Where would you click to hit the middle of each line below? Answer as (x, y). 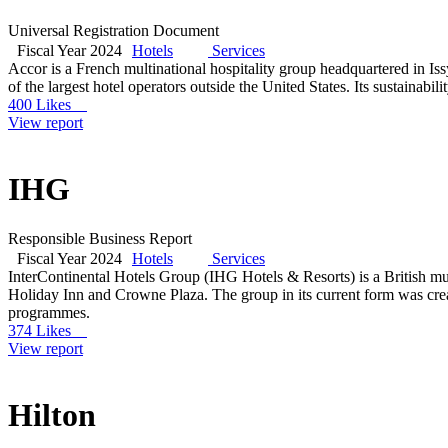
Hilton (52, 415)
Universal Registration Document (113, 30)
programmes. (49, 312)
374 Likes (47, 330)
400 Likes (47, 104)
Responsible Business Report (100, 238)
